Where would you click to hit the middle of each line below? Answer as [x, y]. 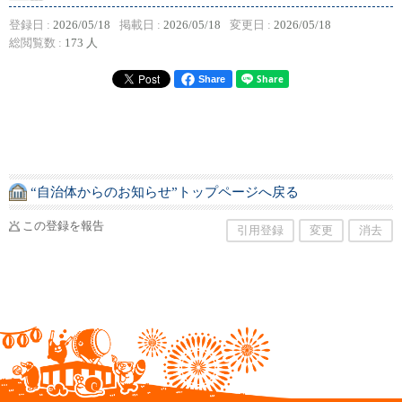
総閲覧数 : [37, 43]
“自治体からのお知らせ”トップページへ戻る [165, 192]
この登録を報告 [63, 226]
